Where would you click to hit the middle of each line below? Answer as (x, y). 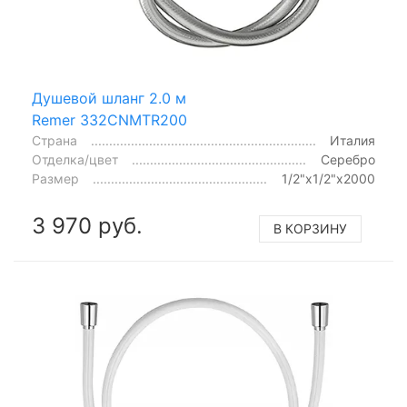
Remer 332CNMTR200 (109, 119)
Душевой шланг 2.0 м (109, 98)
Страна (55, 140)
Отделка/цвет (75, 159)
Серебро (348, 159)
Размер (55, 178)
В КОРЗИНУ (310, 228)
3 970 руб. (87, 225)
